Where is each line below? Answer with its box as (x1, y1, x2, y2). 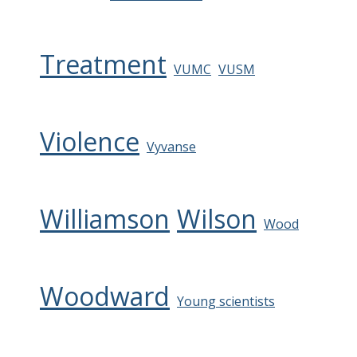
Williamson (40, 201, 170, 236)
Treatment (40, 46, 167, 81)
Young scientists (177, 292, 275, 310)
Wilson (177, 201, 257, 236)
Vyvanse (147, 137, 196, 155)
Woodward (40, 278, 170, 313)
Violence (40, 124, 139, 159)
